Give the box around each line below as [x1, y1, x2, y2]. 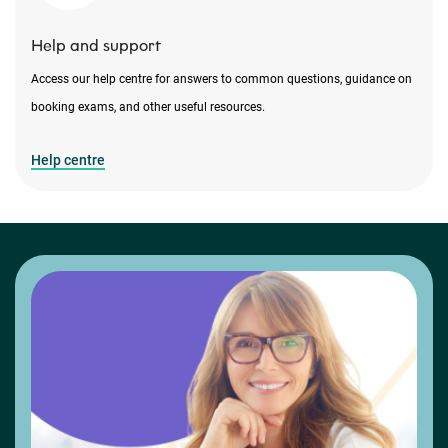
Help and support [31, 36, 161, 56]
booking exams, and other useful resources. [31, 100, 268, 115]
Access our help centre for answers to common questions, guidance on [31, 72, 412, 87]
